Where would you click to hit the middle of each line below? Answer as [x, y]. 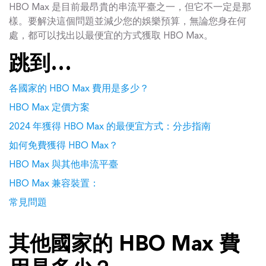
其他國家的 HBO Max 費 [124, 246]
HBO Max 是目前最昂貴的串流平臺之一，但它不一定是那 [130, 8]
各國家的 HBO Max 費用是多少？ [79, 89]
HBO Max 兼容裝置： [54, 184]
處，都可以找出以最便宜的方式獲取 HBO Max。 [111, 36]
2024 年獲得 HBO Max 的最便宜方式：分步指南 [110, 127]
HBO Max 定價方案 [49, 108]
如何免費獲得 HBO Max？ [64, 146]
